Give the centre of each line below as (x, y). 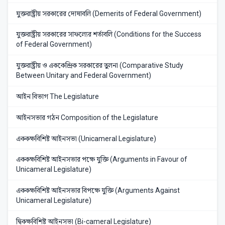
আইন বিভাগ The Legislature (58, 96)
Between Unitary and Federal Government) (84, 76)
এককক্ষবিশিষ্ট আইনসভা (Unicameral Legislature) (86, 138)
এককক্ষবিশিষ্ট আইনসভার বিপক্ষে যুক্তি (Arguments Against (98, 191)
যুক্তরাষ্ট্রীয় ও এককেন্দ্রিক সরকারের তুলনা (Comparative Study (100, 66)
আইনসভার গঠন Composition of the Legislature (87, 117)
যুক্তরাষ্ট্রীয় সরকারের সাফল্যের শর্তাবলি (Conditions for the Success (109, 34)
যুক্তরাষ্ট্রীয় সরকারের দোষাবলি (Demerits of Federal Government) (109, 13)
